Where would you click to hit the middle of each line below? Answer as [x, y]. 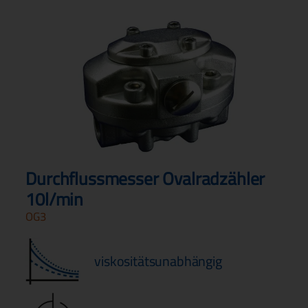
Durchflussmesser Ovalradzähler [145, 179]
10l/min [55, 200]
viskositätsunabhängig [158, 261]
